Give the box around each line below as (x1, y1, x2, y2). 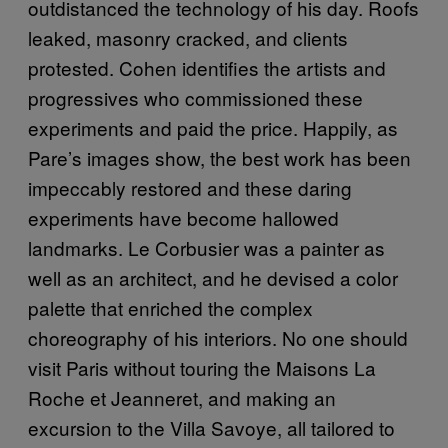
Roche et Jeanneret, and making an (28, 384, 336, 411)
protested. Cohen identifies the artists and (28, 54, 386, 81)
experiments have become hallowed (28, 204, 339, 231)
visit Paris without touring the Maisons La (28, 354, 376, 381)
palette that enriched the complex (28, 294, 313, 321)
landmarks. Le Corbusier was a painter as (28, 234, 385, 261)
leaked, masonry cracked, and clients (28, 24, 348, 51)
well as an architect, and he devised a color (28, 264, 398, 291)
